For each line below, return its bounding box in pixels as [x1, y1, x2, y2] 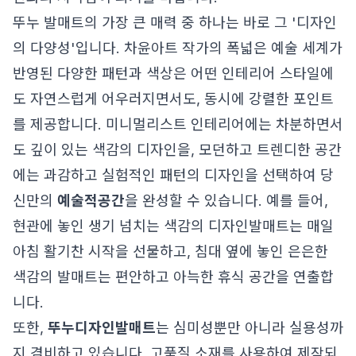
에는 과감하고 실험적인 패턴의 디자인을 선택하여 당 [13, 167, 334, 184]
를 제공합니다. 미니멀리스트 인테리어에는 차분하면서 [13, 116, 343, 133]
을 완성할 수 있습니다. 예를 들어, [125, 192, 328, 209]
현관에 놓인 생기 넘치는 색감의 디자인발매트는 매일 [13, 218, 334, 234]
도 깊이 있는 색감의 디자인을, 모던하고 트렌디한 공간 [13, 141, 342, 158]
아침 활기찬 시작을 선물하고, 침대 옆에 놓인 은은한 [13, 243, 328, 260]
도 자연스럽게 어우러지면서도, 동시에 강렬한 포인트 [13, 91, 334, 107]
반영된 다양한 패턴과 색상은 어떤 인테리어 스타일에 [13, 65, 334, 82]
